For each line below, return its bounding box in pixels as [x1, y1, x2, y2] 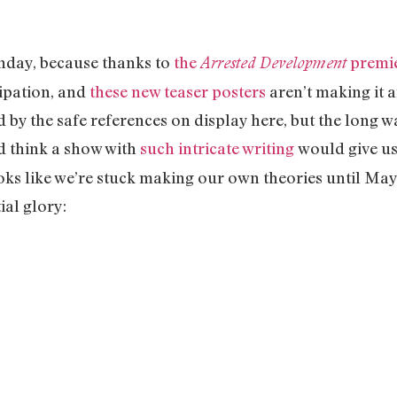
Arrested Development [200, 52, 346, 72]
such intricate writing [140, 137, 294, 158]
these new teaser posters [90, 81, 266, 101]
